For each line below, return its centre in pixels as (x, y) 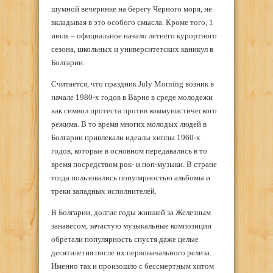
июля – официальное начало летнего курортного (134, 35)
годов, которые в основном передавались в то (129, 151)
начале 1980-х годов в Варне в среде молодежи (132, 97)
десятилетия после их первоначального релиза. (131, 252)
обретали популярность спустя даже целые (125, 239)
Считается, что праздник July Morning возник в (133, 83)
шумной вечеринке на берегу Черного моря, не (132, 9)
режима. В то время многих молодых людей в (129, 124)
